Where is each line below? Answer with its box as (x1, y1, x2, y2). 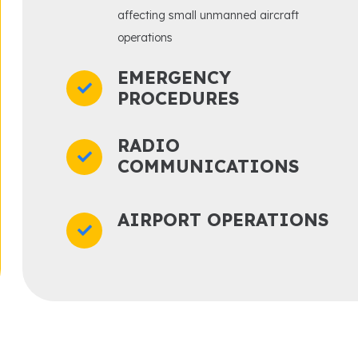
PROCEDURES (117, 86, 239, 109)
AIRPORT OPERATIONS (117, 208, 328, 231)
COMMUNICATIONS (117, 155, 299, 178)
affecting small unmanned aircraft (117, 8, 299, 23)
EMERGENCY (117, 66, 231, 89)
